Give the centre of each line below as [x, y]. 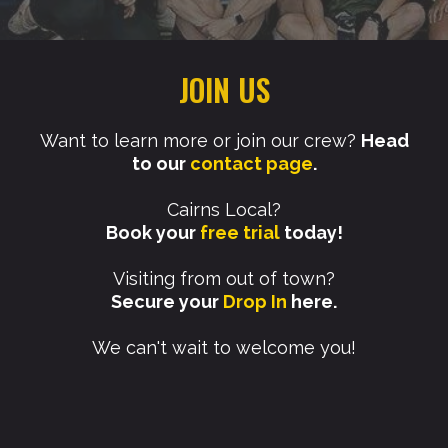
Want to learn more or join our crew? [200, 141]
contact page [251, 164]
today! [311, 233]
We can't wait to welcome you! [224, 348]
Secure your [167, 302]
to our [160, 164]
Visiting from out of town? [224, 279]
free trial [239, 233]
